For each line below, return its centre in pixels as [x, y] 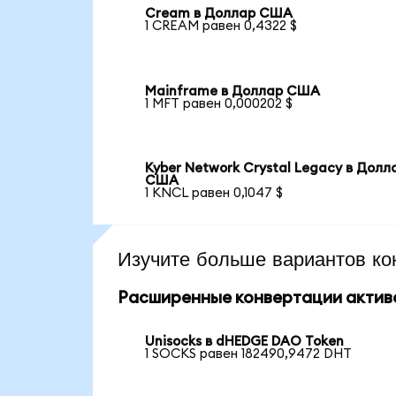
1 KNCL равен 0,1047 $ [214, 194]
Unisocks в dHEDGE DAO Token [245, 342]
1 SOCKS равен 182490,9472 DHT [249, 354]
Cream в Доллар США [219, 13]
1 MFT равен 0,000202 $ [219, 103]
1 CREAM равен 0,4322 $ [221, 26]
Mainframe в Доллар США [233, 91]
